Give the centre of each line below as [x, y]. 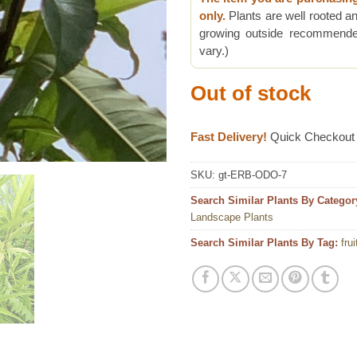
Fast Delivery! [229, 137]
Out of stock [251, 94]
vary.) [214, 51]
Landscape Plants [232, 217]
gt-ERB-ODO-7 [253, 175]
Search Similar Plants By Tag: [264, 242]
